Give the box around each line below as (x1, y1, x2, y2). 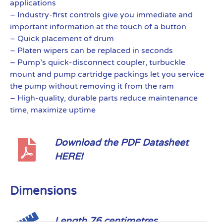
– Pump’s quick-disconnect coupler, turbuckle (10, 57, 185, 67)
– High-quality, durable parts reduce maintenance (10, 93, 198, 103)
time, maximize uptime (10, 105, 96, 115)
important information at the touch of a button (10, 22, 186, 32)
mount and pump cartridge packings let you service (10, 69, 204, 79)
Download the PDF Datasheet (55, 137, 188, 148)
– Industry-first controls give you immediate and (10, 10, 193, 20)
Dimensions (10, 184, 77, 198)
